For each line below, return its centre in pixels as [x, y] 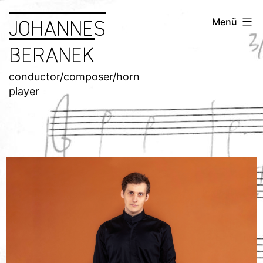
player [24, 91]
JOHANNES [57, 26]
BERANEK [52, 53]
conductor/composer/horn [74, 76]
